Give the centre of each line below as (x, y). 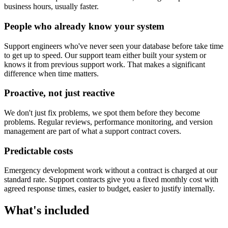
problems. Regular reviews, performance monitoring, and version (108, 122)
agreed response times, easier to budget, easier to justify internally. (109, 189)
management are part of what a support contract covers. (93, 131)
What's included (47, 210)
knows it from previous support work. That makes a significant (105, 64)
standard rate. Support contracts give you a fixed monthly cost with (111, 180)
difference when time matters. (51, 73)
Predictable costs (38, 151)
